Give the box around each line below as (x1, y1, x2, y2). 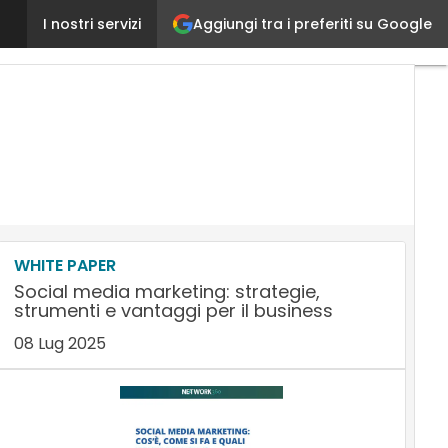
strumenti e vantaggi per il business (13, 298, 333, 323)
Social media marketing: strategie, (13, 279, 320, 304)
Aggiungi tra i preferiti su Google (193, 13, 432, 34)
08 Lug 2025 (13, 332, 106, 355)
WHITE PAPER (13, 254, 116, 277)
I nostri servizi (43, 14, 141, 34)
